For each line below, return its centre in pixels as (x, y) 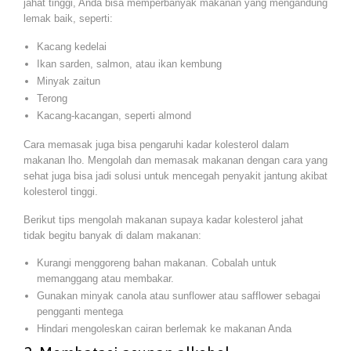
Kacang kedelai (71, 46)
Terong (52, 98)
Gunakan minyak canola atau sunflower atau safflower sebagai (178, 296)
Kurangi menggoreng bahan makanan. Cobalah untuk (156, 263)
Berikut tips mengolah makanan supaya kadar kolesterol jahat (163, 219)
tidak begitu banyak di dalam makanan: (112, 235)
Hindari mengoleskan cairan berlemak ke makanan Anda (164, 329)
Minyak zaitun (68, 81)
